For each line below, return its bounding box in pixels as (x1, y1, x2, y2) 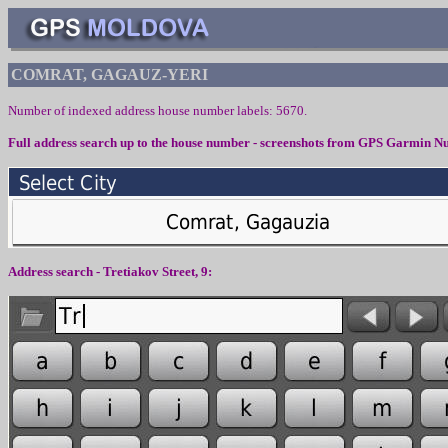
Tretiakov (103, 264, 159, 279)
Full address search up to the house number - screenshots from (8, 135, 358, 150)
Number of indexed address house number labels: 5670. (8, 103, 307, 118)
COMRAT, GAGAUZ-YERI (11, 66, 208, 83)
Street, (159, 264, 201, 279)
